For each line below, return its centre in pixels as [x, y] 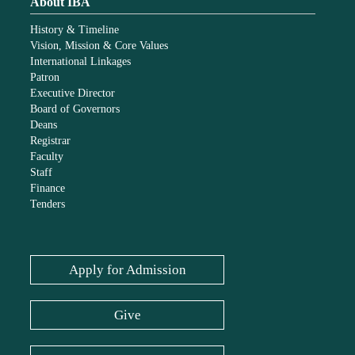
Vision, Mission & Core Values [99, 45]
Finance [48, 188]
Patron [45, 77]
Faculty [47, 156]
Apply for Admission [127, 269]
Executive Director [73, 93]
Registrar [51, 140]
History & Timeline [75, 29]
